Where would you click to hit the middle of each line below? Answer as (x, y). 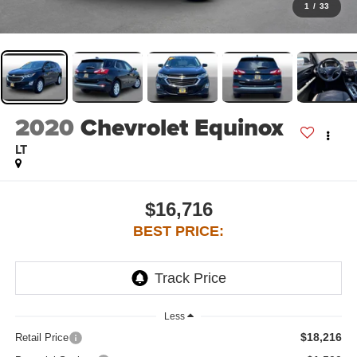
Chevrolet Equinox (182, 127)
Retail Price (41, 337)
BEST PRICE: (178, 231)
